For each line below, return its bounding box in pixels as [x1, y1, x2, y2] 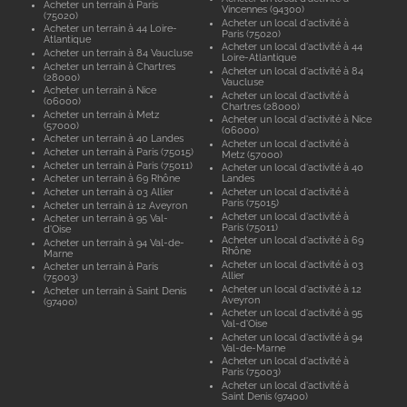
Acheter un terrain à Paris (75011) [43, 159, 193, 171]
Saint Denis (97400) [222, 391, 309, 402]
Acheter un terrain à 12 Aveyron [43, 199, 187, 211]
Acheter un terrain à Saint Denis [43, 285, 186, 296]
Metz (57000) [222, 148, 283, 160]
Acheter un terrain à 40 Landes [43, 133, 184, 144]
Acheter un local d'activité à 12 [222, 283, 362, 294]
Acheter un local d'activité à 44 [222, 41, 363, 53]
